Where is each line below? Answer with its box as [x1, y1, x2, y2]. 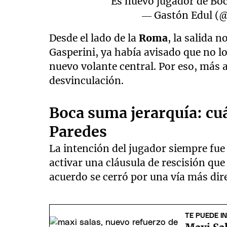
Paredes [49, 123, 107, 141]
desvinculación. [49, 74, 124, 87]
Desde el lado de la [49, 32, 139, 45]
